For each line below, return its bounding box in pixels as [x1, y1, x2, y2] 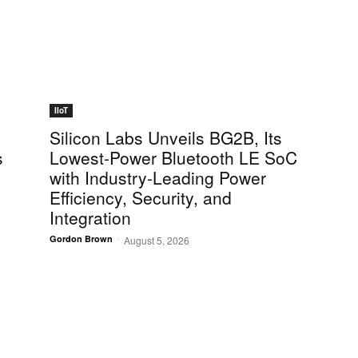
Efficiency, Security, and [50, 185, 232, 210]
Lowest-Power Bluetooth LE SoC [50, 145, 297, 170]
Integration [50, 205, 131, 230]
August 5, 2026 [124, 233, 189, 248]
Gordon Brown [50, 233, 113, 245]
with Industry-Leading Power [50, 165, 266, 190]
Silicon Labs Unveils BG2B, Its [50, 125, 282, 150]
